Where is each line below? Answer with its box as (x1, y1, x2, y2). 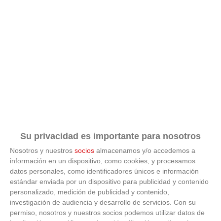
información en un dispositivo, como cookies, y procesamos (10, 156, 195, 165)
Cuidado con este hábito (5, 194, 89, 203)
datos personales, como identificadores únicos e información (10, 167, 199, 175)
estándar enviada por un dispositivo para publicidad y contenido (10, 177, 209, 185)
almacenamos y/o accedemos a (94, 146, 195, 154)
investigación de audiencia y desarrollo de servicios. (10, 198, 172, 206)
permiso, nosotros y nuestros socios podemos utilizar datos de (10, 208, 205, 217)
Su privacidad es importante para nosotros (20, 131, 201, 141)
